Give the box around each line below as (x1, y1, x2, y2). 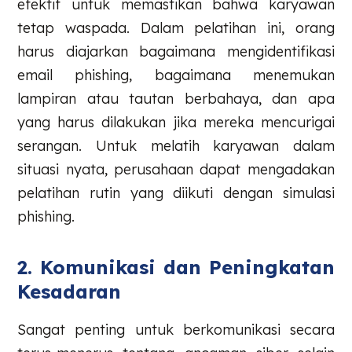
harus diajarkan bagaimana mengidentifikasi (17, 42, 335, 61)
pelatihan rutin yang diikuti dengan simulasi (17, 184, 335, 203)
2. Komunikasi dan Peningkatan (17, 255, 335, 279)
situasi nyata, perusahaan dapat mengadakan (17, 160, 335, 179)
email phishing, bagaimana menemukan (17, 66, 335, 85)
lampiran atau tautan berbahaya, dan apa (17, 90, 335, 108)
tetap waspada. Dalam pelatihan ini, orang (17, 19, 335, 38)
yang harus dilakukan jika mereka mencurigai (17, 113, 335, 132)
